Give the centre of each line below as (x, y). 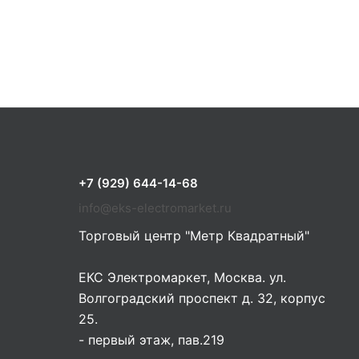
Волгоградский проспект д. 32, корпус (202, 298)
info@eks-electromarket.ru (155, 208)
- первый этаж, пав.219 (151, 340)
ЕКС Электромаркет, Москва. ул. (182, 277)
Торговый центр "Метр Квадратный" (194, 236)
